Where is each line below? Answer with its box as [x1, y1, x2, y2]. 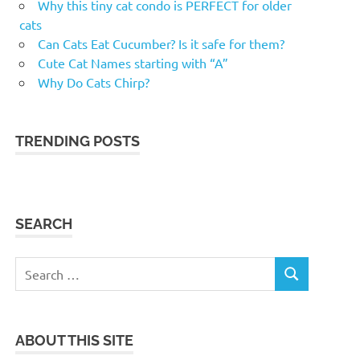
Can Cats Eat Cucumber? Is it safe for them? [38, 35, 284, 51]
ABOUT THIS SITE [15, 332, 134, 350]
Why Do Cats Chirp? [38, 73, 149, 90]
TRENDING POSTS [15, 132, 141, 149]
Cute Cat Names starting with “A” [38, 54, 228, 71]
